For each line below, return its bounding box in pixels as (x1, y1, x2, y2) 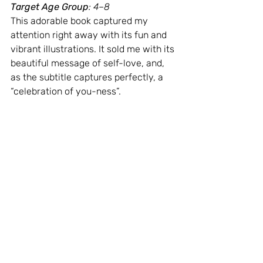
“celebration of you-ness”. (11, 86, 121, 97)
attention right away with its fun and (11, 29, 169, 41)
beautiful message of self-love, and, (11, 58, 167, 69)
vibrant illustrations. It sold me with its (11, 43, 177, 55)
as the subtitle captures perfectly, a (11, 72, 166, 83)
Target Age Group (11, 1, 89, 13)
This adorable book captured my (11, 15, 150, 27)
